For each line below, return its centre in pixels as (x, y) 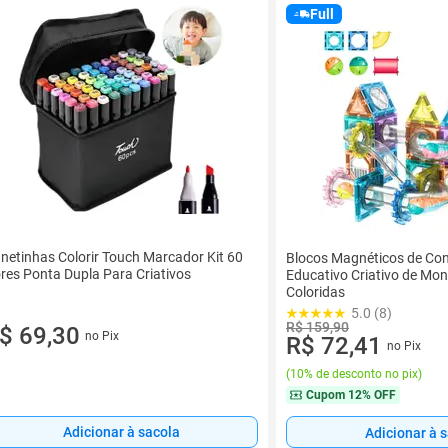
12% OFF (372, 395)
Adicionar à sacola (121, 432)
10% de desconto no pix (354, 374)
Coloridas (315, 292)
